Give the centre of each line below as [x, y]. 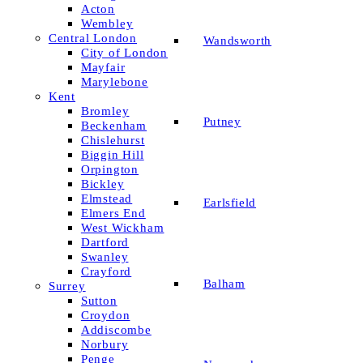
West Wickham [122, 227]
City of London [124, 52]
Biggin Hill [112, 154]
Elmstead [107, 198]
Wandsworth [237, 41]
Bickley [102, 184]
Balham [224, 284]
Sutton [99, 300]
